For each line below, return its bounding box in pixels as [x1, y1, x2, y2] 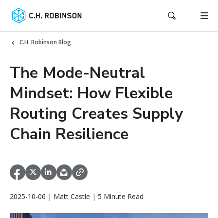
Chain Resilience [10, 124, 128, 145]
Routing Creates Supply [10, 103, 183, 124]
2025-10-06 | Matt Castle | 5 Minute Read [10, 192, 144, 201]
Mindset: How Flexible [10, 83, 173, 104]
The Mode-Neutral [10, 62, 145, 83]
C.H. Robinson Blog [19, 38, 71, 46]
